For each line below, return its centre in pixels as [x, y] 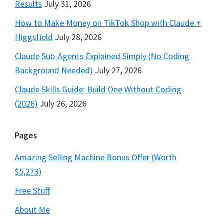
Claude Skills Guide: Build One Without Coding [98, 89]
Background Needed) [54, 70]
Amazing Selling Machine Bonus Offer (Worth [96, 157]
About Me [32, 210]
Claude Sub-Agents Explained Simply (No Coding [102, 56]
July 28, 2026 [78, 37]
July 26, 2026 [63, 104]
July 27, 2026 [118, 70]
